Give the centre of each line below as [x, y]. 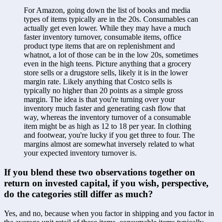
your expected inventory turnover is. [81, 153]
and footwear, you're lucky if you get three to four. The [109, 135]
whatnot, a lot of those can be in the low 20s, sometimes [111, 55]
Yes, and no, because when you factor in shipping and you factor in [109, 213]
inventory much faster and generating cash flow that [105, 109]
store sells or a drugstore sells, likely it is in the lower [106, 73]
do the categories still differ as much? [79, 194]
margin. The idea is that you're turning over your [99, 100]
